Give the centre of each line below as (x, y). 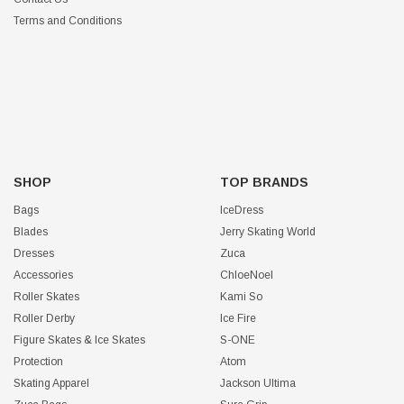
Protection (38, 362)
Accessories (43, 275)
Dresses (34, 254)
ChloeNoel (247, 275)
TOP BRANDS (264, 183)
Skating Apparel (51, 384)
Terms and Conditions (68, 21)
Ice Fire (238, 319)
